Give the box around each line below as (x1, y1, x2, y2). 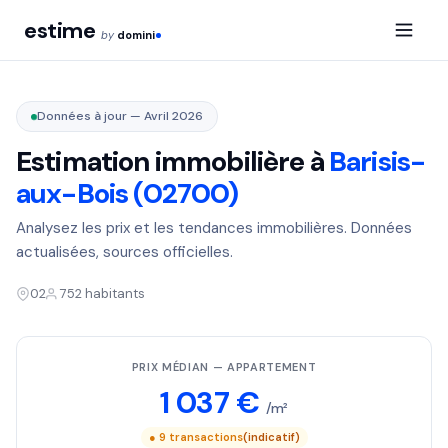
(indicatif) (242, 430, 300, 444)
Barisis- (329, 143, 426, 180)
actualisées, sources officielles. (16, 242, 233, 262)
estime (24, 15, 96, 45)
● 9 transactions (148, 430, 243, 444)
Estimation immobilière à (16, 143, 330, 180)
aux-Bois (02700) (16, 175, 239, 212)
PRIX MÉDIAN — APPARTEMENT (131, 360, 317, 374)
